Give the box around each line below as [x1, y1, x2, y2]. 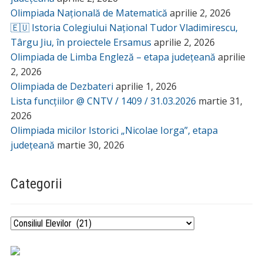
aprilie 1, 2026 [115, 79, 177, 93]
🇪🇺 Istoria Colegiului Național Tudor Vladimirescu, [10, 21, 238, 34]
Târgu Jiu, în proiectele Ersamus [10, 35, 151, 49]
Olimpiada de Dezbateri [10, 79, 113, 93]
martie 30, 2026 [56, 138, 124, 151]
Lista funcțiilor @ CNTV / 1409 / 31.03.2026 [10, 94, 196, 107]
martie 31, [198, 94, 242, 107]
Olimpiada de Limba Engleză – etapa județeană [10, 50, 215, 63]
